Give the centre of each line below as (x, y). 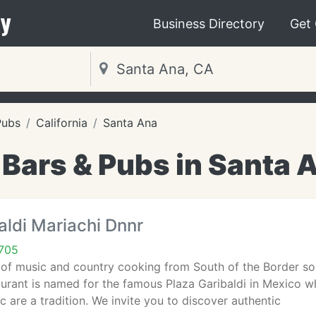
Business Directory (209, 23)
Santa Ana (130, 123)
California (62, 123)
